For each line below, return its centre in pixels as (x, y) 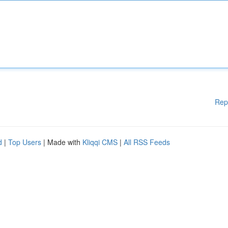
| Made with (62, 142)
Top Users (25, 142)
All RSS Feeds (147, 142)
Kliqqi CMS (100, 142)
